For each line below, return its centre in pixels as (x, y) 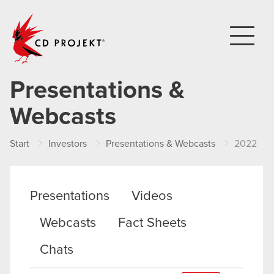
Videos (152, 196)
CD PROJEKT (135, 17)
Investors (68, 144)
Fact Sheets (152, 223)
